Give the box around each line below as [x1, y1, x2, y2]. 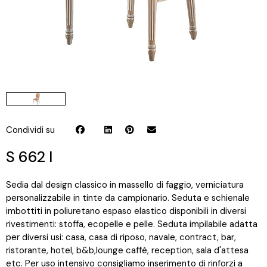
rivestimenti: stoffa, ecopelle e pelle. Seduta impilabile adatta [6, 218, 257, 230]
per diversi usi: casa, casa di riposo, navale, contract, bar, [6, 231, 236, 243]
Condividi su [6, 124, 55, 136]
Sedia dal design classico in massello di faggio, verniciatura [6, 179, 244, 191]
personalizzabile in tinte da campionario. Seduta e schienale [6, 192, 250, 204]
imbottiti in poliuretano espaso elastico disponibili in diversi [6, 205, 246, 217]
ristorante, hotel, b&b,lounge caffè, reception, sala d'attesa [6, 244, 249, 256]
